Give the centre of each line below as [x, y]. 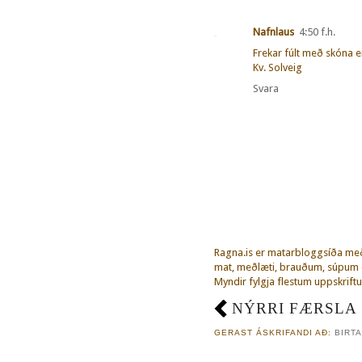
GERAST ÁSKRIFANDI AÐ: [274, 333]
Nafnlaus [274, 32]
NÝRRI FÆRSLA [295, 309]
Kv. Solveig [278, 67]
